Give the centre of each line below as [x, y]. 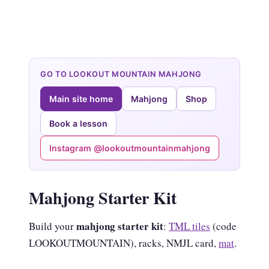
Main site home [81, 99]
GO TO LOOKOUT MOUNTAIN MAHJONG [121, 74]
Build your [53, 226]
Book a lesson [78, 123]
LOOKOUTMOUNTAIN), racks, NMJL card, [124, 243]
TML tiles [189, 226]
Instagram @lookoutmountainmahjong [130, 148]
